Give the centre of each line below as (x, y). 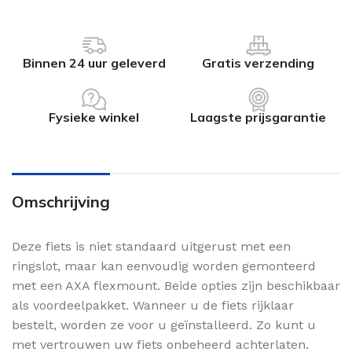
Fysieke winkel (94, 117)
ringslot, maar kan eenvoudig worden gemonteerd (164, 266)
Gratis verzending (258, 62)
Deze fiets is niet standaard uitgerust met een (151, 246)
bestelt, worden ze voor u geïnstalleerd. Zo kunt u (164, 324)
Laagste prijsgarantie (258, 117)
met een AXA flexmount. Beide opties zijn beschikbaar (176, 285)
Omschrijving (61, 201)
